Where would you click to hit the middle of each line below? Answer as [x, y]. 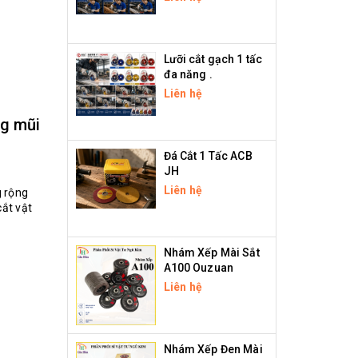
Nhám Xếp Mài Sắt [211, 253]
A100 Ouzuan [199, 268]
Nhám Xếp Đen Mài [213, 349]
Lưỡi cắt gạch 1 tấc [213, 59]
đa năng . [188, 74]
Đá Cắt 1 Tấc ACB [208, 156]
